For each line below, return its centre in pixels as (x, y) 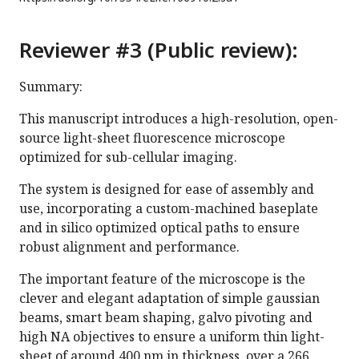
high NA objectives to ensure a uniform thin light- (172, 337)
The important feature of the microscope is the (162, 279)
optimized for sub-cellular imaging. (128, 157)
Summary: (51, 87)
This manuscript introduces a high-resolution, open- (179, 119)
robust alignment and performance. (129, 247)
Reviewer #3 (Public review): (159, 50)
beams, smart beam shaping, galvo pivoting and (166, 318)
